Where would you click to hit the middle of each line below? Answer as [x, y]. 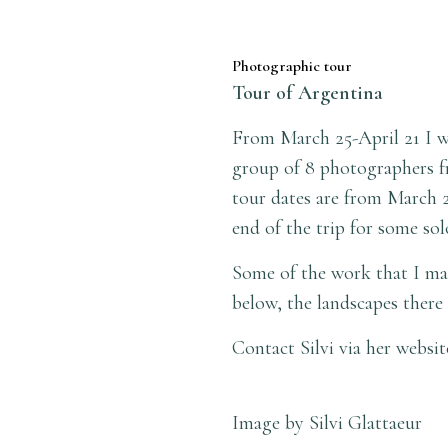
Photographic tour [292, 66]
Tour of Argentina [308, 93]
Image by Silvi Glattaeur [327, 423]
